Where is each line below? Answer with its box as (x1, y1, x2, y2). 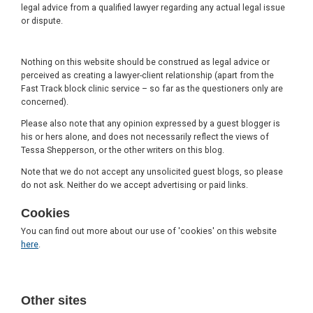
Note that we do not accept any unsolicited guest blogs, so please (21, 166, 283, 177)
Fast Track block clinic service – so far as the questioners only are (21, 83, 283, 94)
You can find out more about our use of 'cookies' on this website (21, 226, 277, 236)
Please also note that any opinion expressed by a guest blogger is (21, 118, 280, 129)
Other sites (21, 293, 87, 307)
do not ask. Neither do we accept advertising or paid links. (21, 180, 248, 190)
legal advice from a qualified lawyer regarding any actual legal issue (21, 2, 285, 13)
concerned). (21, 96, 68, 107)
